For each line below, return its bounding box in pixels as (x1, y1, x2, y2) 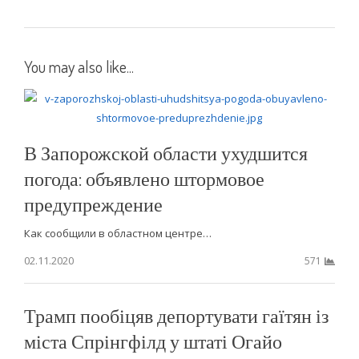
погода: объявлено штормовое (23, 165, 264, 191)
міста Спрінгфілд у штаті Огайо (23, 328, 282, 353)
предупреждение (23, 191, 163, 216)
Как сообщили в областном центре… (23, 225, 212, 240)
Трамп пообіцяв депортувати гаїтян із (23, 302, 329, 328)
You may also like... (23, 55, 134, 77)
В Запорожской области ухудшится (23, 139, 308, 165)
